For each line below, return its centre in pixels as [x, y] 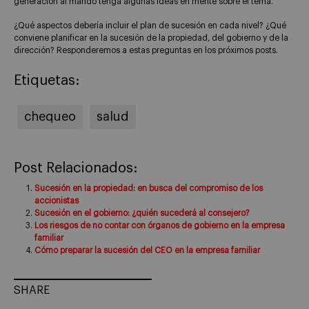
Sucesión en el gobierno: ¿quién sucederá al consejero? [142, 213]
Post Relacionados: [76, 168]
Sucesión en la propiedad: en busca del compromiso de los [149, 188]
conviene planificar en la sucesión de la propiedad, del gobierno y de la [151, 38]
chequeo [50, 116]
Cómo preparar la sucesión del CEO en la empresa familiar [147, 250]
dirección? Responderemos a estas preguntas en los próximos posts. [146, 50]
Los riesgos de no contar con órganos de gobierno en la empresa [160, 225]
